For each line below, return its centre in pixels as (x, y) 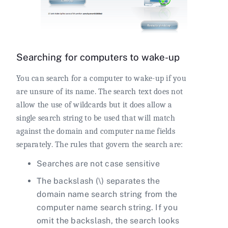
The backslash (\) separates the (98, 181)
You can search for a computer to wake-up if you (101, 79)
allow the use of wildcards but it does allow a (94, 105)
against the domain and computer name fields (96, 132)
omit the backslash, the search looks (108, 221)
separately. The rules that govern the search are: (100, 145)
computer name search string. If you (107, 208)
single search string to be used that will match (96, 118)
